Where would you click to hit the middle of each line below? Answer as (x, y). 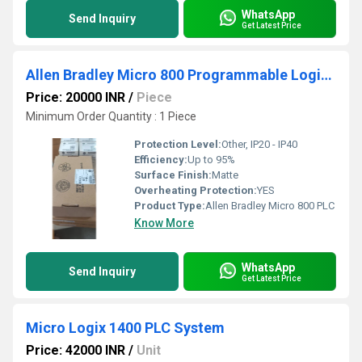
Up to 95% (211, 160)
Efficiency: (161, 160)
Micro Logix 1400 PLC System (125, 328)
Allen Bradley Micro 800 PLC (270, 206)
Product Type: (170, 206)
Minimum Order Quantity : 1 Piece (111, 116)
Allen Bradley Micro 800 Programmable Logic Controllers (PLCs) (326, 75)
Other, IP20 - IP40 (259, 144)
